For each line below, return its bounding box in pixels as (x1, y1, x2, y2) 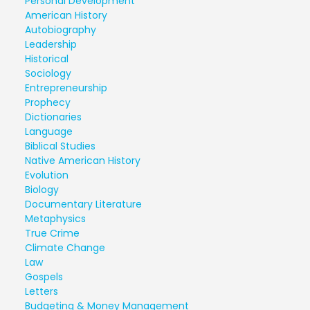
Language (25, 125, 73, 138)
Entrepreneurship (25, 81, 107, 95)
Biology (25, 183, 59, 197)
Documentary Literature (25, 197, 142, 211)
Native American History (25, 154, 140, 167)
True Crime (25, 226, 80, 240)
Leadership (25, 37, 77, 51)
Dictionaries (25, 110, 82, 124)
